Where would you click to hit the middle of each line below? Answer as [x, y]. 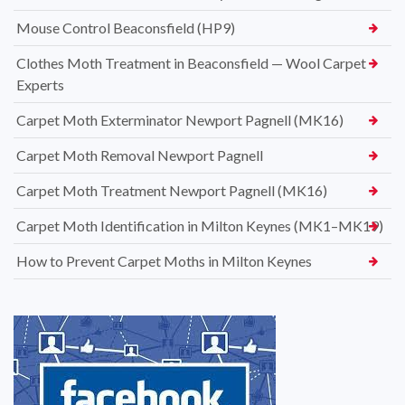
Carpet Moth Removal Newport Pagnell [140, 155]
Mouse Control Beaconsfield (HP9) [126, 27]
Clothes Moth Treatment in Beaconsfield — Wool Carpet [191, 62]
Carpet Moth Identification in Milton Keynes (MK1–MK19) [200, 225]
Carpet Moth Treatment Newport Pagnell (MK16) [172, 190]
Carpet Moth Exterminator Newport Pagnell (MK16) [180, 119]
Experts [40, 84]
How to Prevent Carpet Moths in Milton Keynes [164, 260]
